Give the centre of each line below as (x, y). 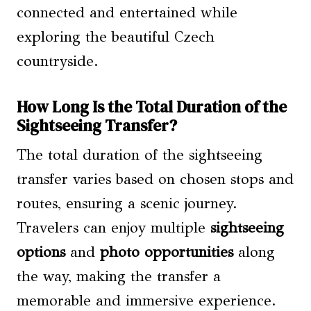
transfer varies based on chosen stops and (155, 179)
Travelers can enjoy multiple (114, 228)
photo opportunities (167, 252)
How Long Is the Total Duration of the (152, 107)
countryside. (58, 61)
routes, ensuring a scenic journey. (127, 204)
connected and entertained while (127, 13)
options (41, 252)
